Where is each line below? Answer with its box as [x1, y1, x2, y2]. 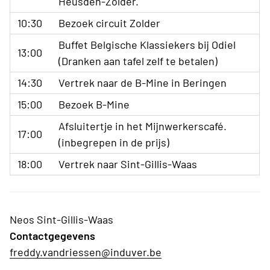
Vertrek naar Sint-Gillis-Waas [58, 157, 197, 171]
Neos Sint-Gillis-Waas [10, 213, 113, 227]
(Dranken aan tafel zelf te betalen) [58, 54, 218, 68]
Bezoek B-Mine [58, 98, 130, 111]
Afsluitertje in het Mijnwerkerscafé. [58, 119, 227, 133]
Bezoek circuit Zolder [58, 16, 160, 30]
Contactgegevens [10, 229, 95, 243]
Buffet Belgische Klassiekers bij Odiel [58, 38, 236, 52]
